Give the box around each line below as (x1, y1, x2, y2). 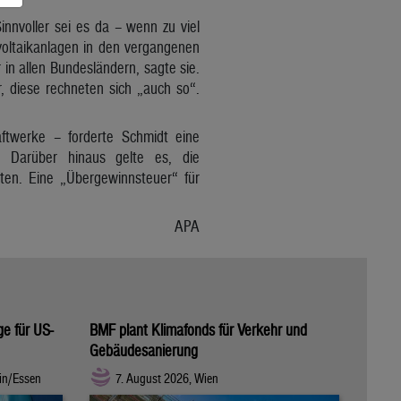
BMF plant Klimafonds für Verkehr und (90, 320, 307, 339)
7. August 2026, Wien (115, 371, 218, 387)
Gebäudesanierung (90, 340, 198, 360)
